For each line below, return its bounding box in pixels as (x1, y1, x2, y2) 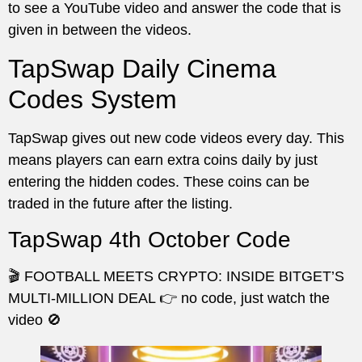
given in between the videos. (8, 22, 192, 39)
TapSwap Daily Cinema (8, 53, 276, 83)
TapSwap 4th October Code (8, 227, 291, 253)
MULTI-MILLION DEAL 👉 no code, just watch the (8, 290, 330, 307)
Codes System (8, 84, 177, 114)
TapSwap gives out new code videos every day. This (8, 129, 344, 146)
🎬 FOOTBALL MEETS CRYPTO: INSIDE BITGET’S (8, 268, 344, 285)
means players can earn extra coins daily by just (8, 151, 318, 168)
